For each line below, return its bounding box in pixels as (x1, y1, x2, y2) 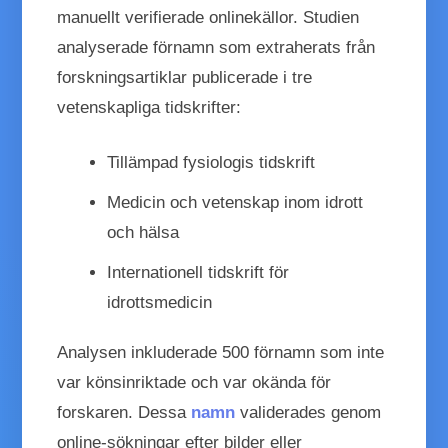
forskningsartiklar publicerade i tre (57, 67, 313, 87)
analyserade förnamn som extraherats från (57, 37, 376, 57)
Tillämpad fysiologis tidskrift (107, 152, 316, 172)
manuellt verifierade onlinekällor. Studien (57, 7, 360, 27)
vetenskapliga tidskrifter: (57, 97, 242, 117)
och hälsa (107, 222, 180, 242)
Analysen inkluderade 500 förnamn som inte (57, 342, 385, 362)
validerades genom (235, 402, 382, 422)
